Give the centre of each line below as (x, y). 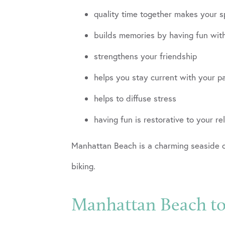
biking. (83, 166)
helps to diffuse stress (135, 98)
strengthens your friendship (145, 56)
